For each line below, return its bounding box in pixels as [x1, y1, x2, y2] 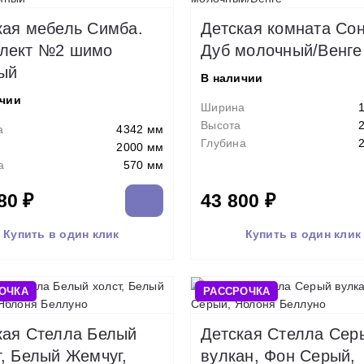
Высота [201, 119, 241, 132]
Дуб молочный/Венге [201, 41, 362, 59]
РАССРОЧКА [203, 285, 271, 297]
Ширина [201, 101, 245, 114]
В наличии [201, 71, 263, 84]
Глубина [201, 136, 246, 149]
